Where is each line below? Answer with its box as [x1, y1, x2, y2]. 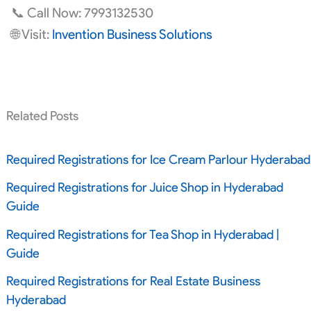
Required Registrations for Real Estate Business [6, 274, 260, 289]
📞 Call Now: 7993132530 [10, 5, 153, 22]
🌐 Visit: [10, 26, 52, 43]
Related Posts [6, 108, 78, 124]
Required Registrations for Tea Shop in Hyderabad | [6, 226, 279, 242]
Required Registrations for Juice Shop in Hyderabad [6, 180, 283, 196]
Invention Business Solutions [51, 26, 212, 43]
